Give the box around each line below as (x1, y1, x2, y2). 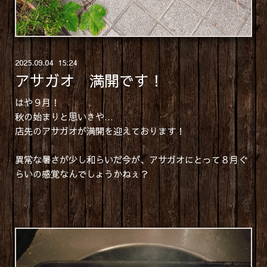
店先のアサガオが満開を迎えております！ (14, 124, 185, 137)
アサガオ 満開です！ (14, 70, 164, 91)
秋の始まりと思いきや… (14, 110, 113, 123)
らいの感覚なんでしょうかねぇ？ (14, 167, 149, 180)
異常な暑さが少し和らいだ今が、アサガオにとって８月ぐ (14, 153, 247, 166)
